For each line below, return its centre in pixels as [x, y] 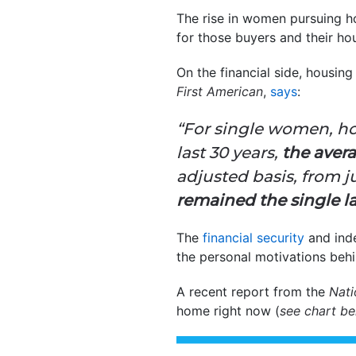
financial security [253, 237]
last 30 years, [229, 152]
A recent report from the [253, 291]
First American [220, 91]
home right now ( [228, 310]
